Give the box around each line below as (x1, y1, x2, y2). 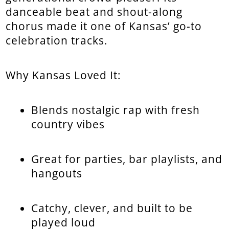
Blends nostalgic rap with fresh (31, 103, 200, 118)
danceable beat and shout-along (6, 5, 183, 19)
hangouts (31, 166, 83, 181)
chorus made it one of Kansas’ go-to (6, 19, 202, 34)
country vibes (31, 117, 105, 132)
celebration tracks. (6, 33, 108, 48)
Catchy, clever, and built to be (31, 201, 193, 216)
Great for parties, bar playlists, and (31, 152, 223, 167)
